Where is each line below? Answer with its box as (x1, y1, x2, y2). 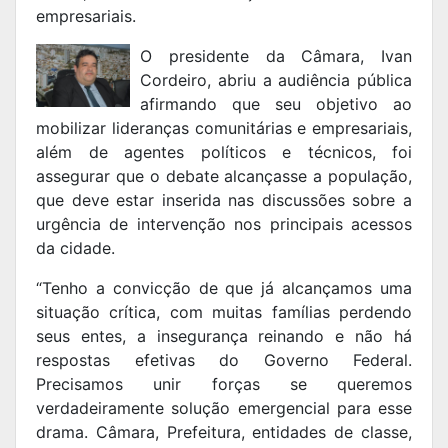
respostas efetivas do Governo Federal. (36, 350, 412, 371)
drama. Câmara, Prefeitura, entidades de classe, (36, 422, 412, 443)
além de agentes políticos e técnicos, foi (36, 142, 412, 163)
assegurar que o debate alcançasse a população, (36, 166, 412, 187)
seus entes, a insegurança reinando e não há (36, 326, 412, 347)
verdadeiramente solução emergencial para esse (36, 398, 412, 419)
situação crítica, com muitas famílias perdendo (36, 302, 412, 323)
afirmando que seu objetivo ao (140, 94, 412, 115)
